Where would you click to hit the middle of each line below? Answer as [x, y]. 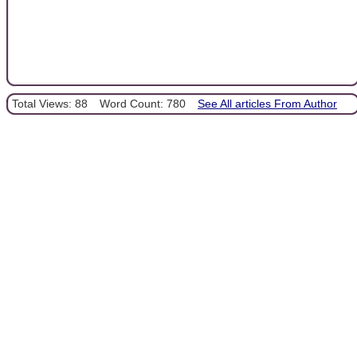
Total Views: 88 [50, 103]
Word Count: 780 [143, 103]
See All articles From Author [267, 103]
